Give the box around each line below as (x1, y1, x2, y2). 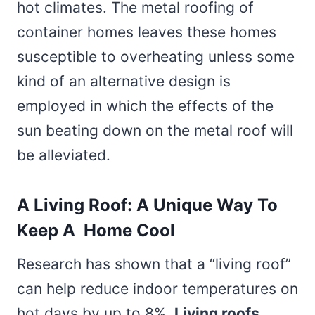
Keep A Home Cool (17, 219, 175, 240)
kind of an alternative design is (17, 72, 231, 90)
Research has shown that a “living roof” (17, 255, 291, 273)
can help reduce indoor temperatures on (17, 279, 298, 297)
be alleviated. (17, 146, 110, 164)
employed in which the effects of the (17, 96, 274, 115)
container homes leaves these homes (17, 22, 276, 41)
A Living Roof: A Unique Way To (17, 194, 278, 215)
